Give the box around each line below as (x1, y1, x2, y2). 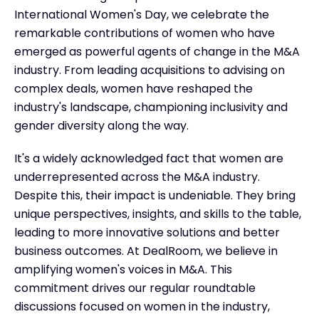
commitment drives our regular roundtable (14, 279, 256, 296)
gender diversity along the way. (14, 117, 189, 134)
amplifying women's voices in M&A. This (14, 261, 232, 278)
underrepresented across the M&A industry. (14, 168, 260, 185)
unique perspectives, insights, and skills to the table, (14, 205, 301, 222)
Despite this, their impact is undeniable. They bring (14, 187, 296, 204)
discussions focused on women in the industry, (14, 298, 270, 315)
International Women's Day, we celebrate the (14, 6, 269, 23)
